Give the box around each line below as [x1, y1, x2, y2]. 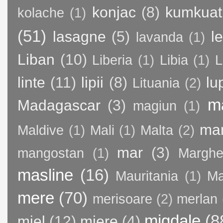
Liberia [92, 52, 133, 68]
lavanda [135, 29, 183, 45]
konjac [92, 3, 136, 20]
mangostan [17, 145, 84, 161]
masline [17, 165, 73, 184]
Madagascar [17, 97, 101, 113]
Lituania [132, 75, 180, 91]
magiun [133, 98, 177, 113]
